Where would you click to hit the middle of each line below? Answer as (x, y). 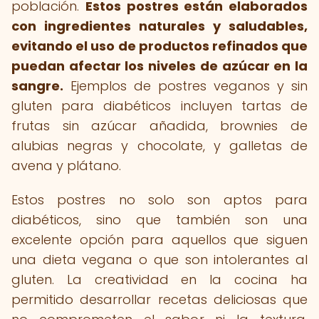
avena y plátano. (66, 166)
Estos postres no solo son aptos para (159, 200)
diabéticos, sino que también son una (159, 220)
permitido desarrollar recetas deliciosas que (159, 299)
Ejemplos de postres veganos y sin (185, 86)
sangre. (37, 86)
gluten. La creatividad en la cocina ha (159, 279)
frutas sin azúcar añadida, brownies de (159, 126)
